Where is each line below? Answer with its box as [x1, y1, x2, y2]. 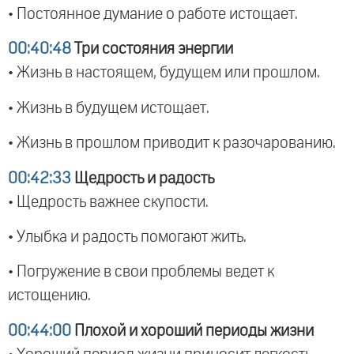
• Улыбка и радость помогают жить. [8, 228, 247, 245]
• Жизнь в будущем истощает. [8, 100, 209, 116]
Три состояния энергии [71, 41, 233, 58]
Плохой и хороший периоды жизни [71, 322, 314, 339]
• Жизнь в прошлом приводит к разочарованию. [8, 135, 336, 152]
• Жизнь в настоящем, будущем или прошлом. [8, 65, 320, 81]
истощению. [8, 288, 91, 304]
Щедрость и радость [71, 170, 214, 186]
